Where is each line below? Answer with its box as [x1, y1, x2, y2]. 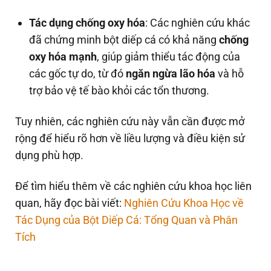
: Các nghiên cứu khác [145, 16, 250, 29]
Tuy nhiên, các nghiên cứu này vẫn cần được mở [15, 115, 244, 128]
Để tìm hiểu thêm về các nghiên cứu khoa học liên [15, 180, 252, 193]
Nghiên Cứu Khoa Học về [124, 197, 244, 210]
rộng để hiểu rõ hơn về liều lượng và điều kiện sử [15, 132, 245, 145]
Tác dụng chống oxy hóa [29, 16, 146, 29]
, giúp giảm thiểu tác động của [97, 50, 241, 63]
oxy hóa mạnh [29, 50, 97, 63]
